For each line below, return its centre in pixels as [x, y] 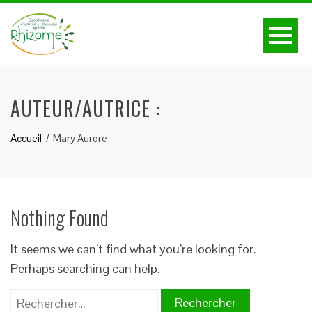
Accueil [26, 138]
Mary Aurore [80, 138]
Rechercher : [44, 298]
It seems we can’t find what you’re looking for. [133, 249]
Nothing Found [60, 218]
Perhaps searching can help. [85, 268]
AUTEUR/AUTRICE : [85, 108]
